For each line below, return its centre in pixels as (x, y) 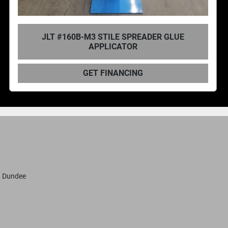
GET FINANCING (113, 73)
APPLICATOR (113, 47)
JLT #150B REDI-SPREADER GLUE (113, 37)
